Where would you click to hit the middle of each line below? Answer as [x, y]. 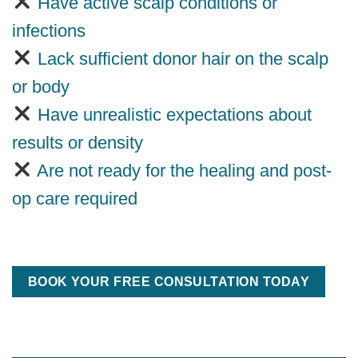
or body [41, 87]
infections [49, 31]
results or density [78, 143]
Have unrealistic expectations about [172, 115]
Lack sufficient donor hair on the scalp [180, 59]
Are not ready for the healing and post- [182, 171]
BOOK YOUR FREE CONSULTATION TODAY [168, 281]
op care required [75, 199]
